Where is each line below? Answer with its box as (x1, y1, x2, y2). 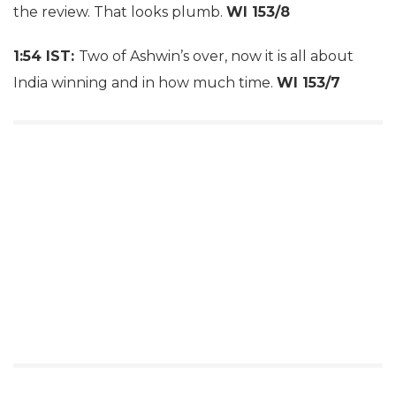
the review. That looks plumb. (13, 4, 226, 20)
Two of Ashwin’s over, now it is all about (79, 48, 354, 65)
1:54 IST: (13, 48, 79, 65)
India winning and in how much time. (13, 74, 277, 91)
